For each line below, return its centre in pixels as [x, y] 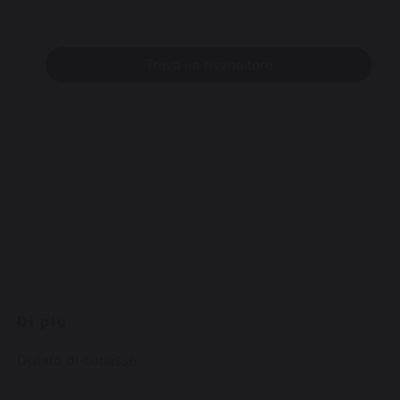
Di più [42, 321]
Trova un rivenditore [208, 65]
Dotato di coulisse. [78, 360]
